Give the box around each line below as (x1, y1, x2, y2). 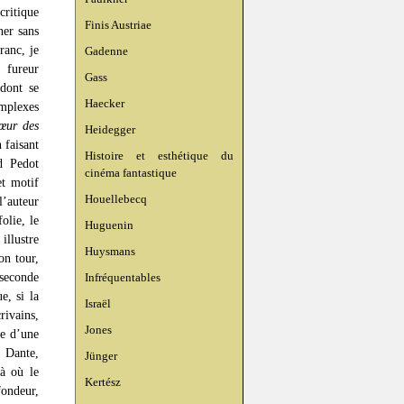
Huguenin (85, 218, 133, 232)
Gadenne (85, 44, 128, 58)
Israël (85, 297, 111, 310)
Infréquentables (85, 271, 161, 284)
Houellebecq (85, 192, 147, 206)
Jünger (85, 349, 117, 363)
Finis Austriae (85, 18, 151, 32)
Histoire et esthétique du (85, 149, 234, 162)
